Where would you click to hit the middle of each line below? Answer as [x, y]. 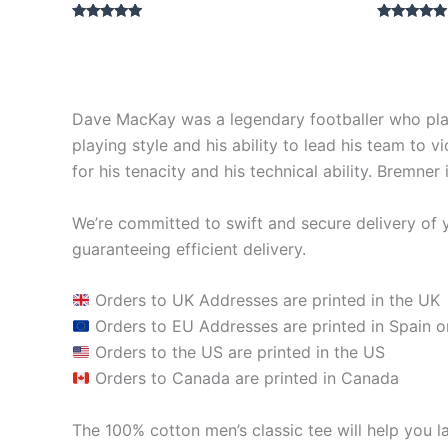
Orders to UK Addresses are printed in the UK [265, 300]
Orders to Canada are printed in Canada [245, 378]
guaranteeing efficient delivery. [189, 248]
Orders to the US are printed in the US [238, 352]
